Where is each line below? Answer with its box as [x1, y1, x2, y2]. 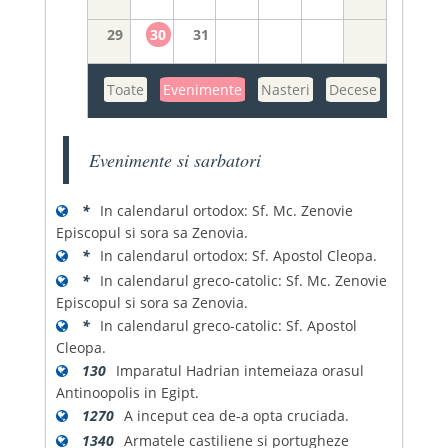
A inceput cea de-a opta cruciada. [123, 405, 349, 425]
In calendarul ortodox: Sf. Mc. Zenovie [99, 200, 353, 220]
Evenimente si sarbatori [88, 147, 261, 172]
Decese [329, 79, 378, 99]
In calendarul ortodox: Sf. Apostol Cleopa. [99, 245, 377, 265]
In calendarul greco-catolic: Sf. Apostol [99, 315, 357, 335]
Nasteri [261, 79, 311, 99]
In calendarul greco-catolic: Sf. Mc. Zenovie [99, 270, 387, 290]
